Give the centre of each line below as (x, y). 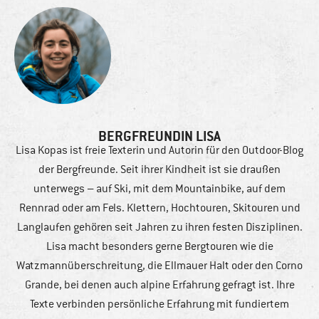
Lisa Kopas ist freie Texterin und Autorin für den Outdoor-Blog (159, 151)
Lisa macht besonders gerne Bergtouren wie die (159, 247)
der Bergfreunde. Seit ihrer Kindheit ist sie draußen (159, 170)
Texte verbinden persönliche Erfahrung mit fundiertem (159, 304)
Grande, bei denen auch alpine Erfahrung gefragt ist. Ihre (159, 285)
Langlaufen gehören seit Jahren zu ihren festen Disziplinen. (159, 228)
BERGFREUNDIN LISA (159, 137)
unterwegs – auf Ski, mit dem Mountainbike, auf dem (159, 189)
